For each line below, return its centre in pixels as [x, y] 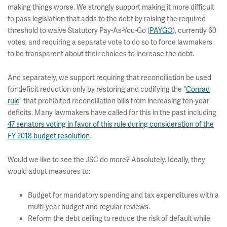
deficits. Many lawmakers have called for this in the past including [112, 112]
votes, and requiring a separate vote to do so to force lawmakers [110, 42]
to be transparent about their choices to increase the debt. [101, 54]
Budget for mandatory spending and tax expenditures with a [123, 195]
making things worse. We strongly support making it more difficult [111, 7]
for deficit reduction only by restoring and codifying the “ [97, 89]
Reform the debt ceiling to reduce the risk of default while [119, 218]
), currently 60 [195, 30]
